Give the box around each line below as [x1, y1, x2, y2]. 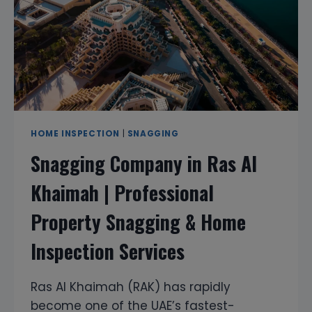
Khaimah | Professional [31, 178, 214, 207]
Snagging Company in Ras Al [31, 148, 257, 178]
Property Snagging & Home [31, 207, 246, 236]
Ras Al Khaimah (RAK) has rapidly [31, 278, 231, 295]
